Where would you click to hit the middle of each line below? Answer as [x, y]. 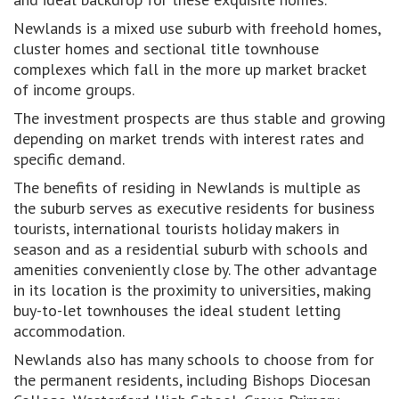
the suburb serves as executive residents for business [194, 208]
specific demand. [69, 159]
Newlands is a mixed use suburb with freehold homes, [197, 28]
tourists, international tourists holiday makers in [176, 228]
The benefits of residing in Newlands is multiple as [187, 187]
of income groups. [74, 90]
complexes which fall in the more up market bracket [190, 69]
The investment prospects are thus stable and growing [199, 118]
